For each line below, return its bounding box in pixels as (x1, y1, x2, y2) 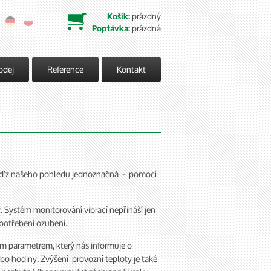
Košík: (107, 11, 130, 22)
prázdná (132, 19, 161, 37)
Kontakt (117, 60, 146, 78)
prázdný (132, 7, 161, 25)
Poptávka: (92, 23, 130, 34)
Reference (47, 60, 83, 78)
